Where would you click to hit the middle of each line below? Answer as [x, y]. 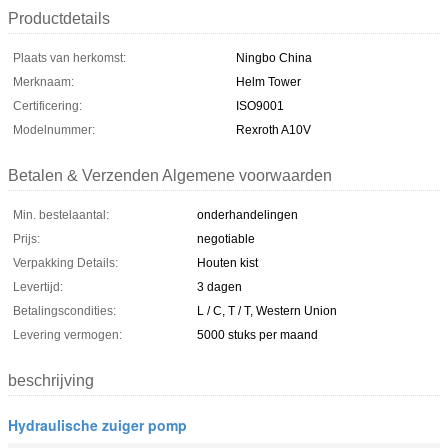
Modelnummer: [54, 129]
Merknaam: [43, 81]
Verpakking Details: [65, 262]
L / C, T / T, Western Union [267, 310]
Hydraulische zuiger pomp [97, 424]
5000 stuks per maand [257, 334]
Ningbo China [274, 57]
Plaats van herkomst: [69, 57]
